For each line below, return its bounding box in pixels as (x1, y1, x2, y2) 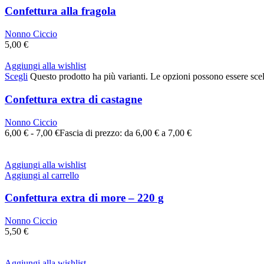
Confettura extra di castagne (5, 93, 142, 105)
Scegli (5, 71, 28, 82)
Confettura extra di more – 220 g (5, 192, 164, 204)
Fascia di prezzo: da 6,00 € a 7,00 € (60, 127, 192, 138)
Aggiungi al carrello (5, 170, 79, 180)
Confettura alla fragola (5, 5, 116, 18)
